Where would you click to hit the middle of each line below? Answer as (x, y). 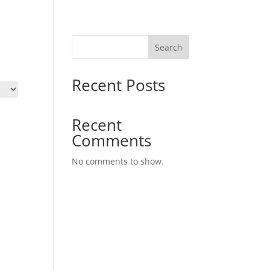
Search (168, 47)
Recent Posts (119, 85)
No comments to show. (118, 161)
